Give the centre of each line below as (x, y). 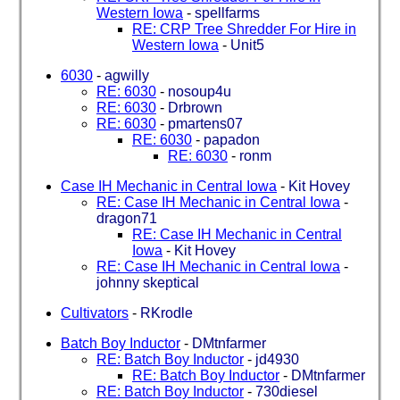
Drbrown (195, 107)
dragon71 (127, 218)
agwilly (127, 75)
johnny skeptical (148, 282)
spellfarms (227, 12)
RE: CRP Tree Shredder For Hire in (244, 29)
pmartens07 (205, 123)
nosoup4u (200, 91)
